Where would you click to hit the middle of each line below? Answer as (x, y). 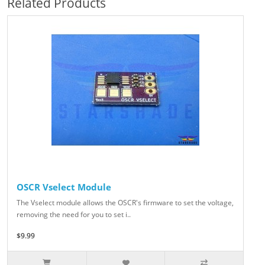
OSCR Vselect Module (64, 187)
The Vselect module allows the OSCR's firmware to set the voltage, (125, 202)
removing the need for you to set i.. (74, 214)
